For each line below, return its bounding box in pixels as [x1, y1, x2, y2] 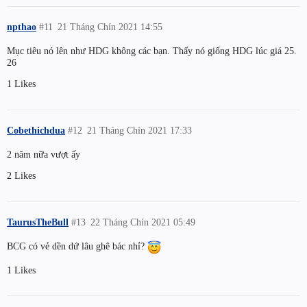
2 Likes [7, 170, 36, 182]
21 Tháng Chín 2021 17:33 [87, 125, 193, 136]
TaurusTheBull [7, 217, 69, 228]
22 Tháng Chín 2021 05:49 [90, 217, 196, 228]
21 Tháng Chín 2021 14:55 [58, 21, 163, 33]
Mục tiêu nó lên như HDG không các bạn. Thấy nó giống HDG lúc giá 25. [7, 45, 297, 56]
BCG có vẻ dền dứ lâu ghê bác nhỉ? [7, 241, 147, 252]
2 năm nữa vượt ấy [7, 149, 80, 160]
